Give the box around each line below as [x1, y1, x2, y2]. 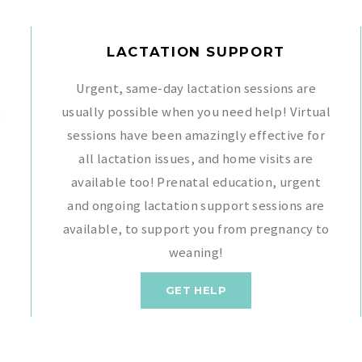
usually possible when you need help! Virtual [61, 103, 331, 120]
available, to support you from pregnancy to [62, 220, 330, 238]
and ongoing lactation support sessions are [67, 196, 325, 214]
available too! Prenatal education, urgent [70, 173, 322, 191]
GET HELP [166, 283, 226, 297]
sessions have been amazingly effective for [66, 126, 326, 144]
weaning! [168, 243, 224, 261]
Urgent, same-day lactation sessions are [75, 79, 317, 97]
